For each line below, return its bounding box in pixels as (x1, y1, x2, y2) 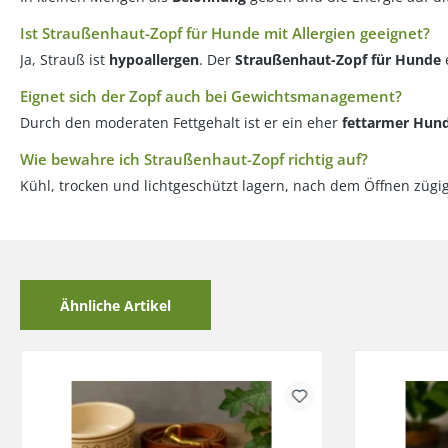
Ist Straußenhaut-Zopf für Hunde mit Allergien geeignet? (20, 23, 430, 43)
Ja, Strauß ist (20, 50, 109, 69)
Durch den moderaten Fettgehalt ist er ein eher (20, 113, 342, 132)
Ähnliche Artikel (60, 295, 171, 315)
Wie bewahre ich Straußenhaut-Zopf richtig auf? (20, 149, 368, 169)
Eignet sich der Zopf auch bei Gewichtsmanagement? (20, 86, 402, 106)
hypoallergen (109, 50, 199, 69)
